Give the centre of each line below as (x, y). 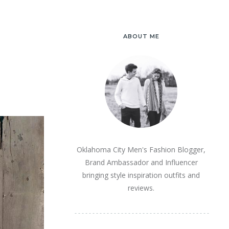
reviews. (141, 188)
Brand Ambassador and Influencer (141, 162)
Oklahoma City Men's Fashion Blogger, (141, 150)
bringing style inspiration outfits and (141, 175)
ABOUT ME (141, 36)
